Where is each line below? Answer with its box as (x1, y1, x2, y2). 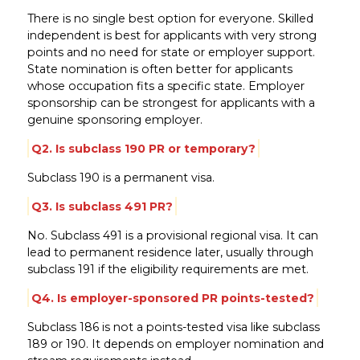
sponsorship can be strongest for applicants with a (27, 95, 315, 110)
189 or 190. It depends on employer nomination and (27, 336, 324, 351)
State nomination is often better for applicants (27, 61, 292, 76)
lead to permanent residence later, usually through (27, 244, 313, 260)
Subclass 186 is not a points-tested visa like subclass (27, 319, 320, 334)
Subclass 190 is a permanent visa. (27, 170, 215, 185)
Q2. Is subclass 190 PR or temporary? (31, 141, 256, 156)
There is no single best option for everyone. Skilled (27, 10, 313, 26)
